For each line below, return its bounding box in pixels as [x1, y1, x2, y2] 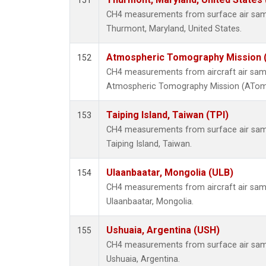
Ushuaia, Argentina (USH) [106, 224, 220, 236]
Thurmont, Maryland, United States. [106, 24, 242, 34]
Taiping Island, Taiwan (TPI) [106, 109, 229, 121]
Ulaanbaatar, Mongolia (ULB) [106, 167, 233, 179]
